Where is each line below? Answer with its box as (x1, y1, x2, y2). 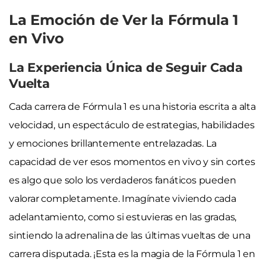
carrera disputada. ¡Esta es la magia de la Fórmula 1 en (9, 248, 255, 259)
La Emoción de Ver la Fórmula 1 (9, 11, 238, 28)
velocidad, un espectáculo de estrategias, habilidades (9, 119, 255, 131)
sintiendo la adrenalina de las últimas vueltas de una (9, 229, 251, 241)
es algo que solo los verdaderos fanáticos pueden (9, 174, 236, 186)
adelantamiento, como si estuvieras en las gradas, (9, 211, 237, 223)
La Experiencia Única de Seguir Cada (9, 59, 243, 75)
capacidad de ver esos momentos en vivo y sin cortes (9, 156, 255, 167)
